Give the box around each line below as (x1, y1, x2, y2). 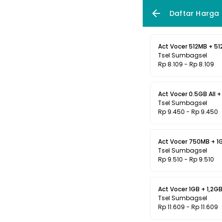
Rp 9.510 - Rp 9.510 (158, 155, 214, 164)
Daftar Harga (169, 8, 220, 18)
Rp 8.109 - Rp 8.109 (158, 60, 214, 68)
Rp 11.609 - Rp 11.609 (158, 203, 218, 211)
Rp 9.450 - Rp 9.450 (158, 108, 218, 116)
